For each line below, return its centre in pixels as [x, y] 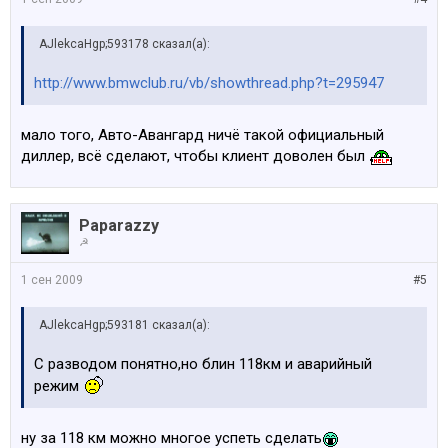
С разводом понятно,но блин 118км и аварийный [203, 364]
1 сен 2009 [52, 280]
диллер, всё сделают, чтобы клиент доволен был [195, 156]
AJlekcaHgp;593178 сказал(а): [124, 44]
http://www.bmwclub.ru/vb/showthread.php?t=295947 [209, 83]
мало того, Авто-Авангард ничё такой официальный [202, 135]
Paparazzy [119, 225]
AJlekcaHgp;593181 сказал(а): [124, 325]
